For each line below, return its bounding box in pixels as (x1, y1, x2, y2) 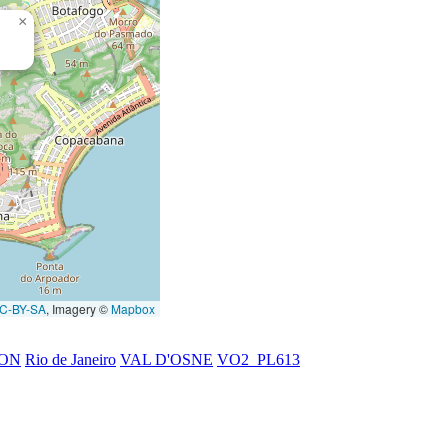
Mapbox (111, 299, 155, 317)
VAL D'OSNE (120, 350, 213, 368)
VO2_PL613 (217, 350, 300, 368)
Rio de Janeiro (25, 350, 116, 368)
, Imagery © (46, 299, 111, 317)
